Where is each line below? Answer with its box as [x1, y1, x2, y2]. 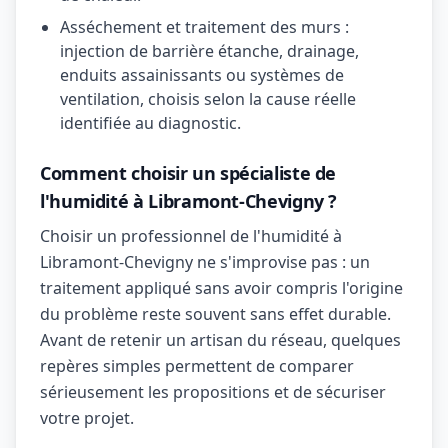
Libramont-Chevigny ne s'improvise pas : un [40, 251, 370, 273]
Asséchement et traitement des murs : [60, 16, 349, 38]
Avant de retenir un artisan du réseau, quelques [40, 329, 401, 351]
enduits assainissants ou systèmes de [60, 64, 344, 86]
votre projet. [40, 407, 134, 429]
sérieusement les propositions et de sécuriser [40, 381, 386, 403]
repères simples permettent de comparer [40, 355, 354, 377]
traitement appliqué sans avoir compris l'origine [40, 277, 403, 299]
